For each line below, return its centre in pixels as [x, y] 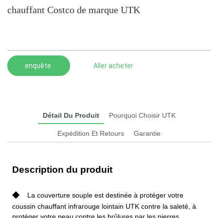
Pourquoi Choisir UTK [142, 115]
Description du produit [62, 169]
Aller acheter [113, 65]
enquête [39, 65]
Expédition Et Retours [91, 133]
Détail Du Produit [71, 115]
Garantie [147, 133]
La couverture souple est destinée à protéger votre [105, 195]
